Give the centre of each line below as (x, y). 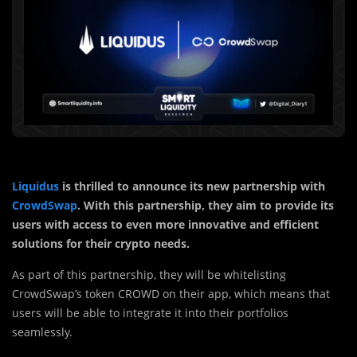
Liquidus (35, 186)
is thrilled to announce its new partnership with (192, 186)
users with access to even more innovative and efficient (165, 225)
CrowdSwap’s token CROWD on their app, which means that (171, 294)
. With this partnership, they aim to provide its (206, 206)
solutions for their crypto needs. (101, 244)
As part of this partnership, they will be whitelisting (149, 275)
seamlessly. (42, 332)
